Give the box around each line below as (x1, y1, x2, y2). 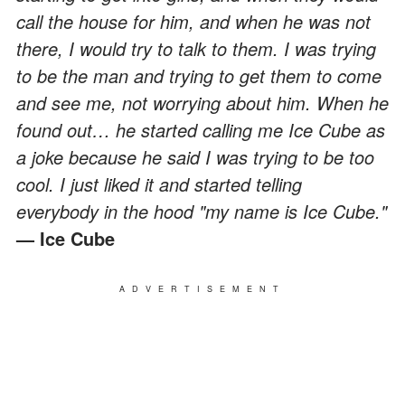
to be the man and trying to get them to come (16, 61, 381, 89)
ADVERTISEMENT (119, 282, 286, 295)
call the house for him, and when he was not (16, 7, 371, 34)
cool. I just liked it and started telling (16, 170, 302, 197)
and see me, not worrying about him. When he (16, 89, 389, 116)
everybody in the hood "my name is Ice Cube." (16, 197, 387, 224)
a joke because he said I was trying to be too (16, 143, 374, 170)
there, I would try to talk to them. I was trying (16, 34, 376, 61)
